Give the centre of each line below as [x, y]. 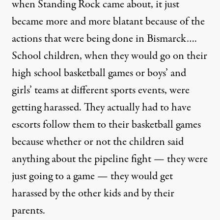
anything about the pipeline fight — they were [110, 159]
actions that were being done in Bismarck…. [104, 39]
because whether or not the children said [98, 142]
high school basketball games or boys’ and [99, 73]
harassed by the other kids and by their [93, 193]
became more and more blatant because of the [108, 22]
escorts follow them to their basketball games [106, 125]
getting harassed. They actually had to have [101, 108]
